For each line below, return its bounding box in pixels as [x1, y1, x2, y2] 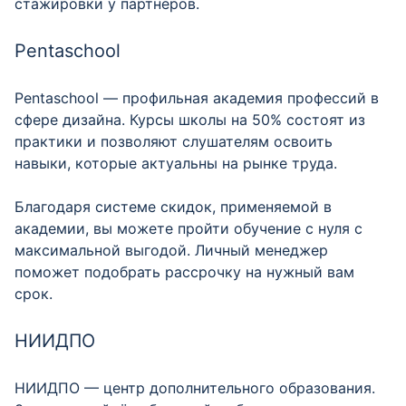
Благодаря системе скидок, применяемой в [14, 198, 332, 216]
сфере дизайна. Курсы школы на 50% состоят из [14, 111, 365, 129]
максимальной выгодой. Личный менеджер [14, 241, 328, 259]
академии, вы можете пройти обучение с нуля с [14, 219, 362, 237]
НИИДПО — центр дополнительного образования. [14, 379, 375, 397]
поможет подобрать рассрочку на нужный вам [14, 263, 354, 281]
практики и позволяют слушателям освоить [14, 132, 333, 150]
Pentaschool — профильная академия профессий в [14, 89, 379, 107]
